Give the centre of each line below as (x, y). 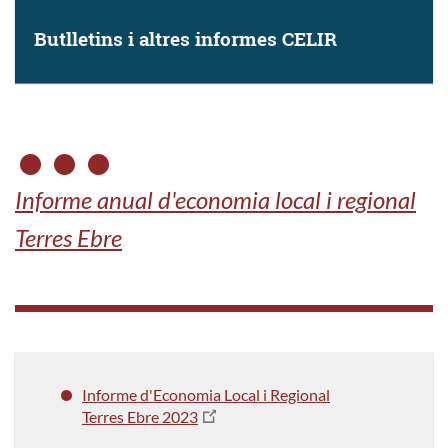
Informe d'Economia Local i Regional (206, 394)
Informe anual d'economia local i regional (215, 199)
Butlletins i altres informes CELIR (185, 38)
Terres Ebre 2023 (140, 416)
